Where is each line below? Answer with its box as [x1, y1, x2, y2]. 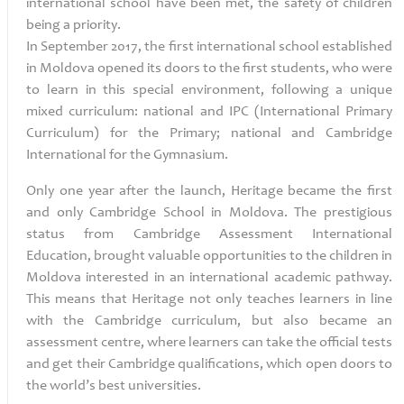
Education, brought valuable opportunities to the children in [26, 249, 392, 263]
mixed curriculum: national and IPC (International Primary [26, 105, 392, 119]
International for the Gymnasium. [26, 148, 228, 162]
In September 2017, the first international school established [26, 40, 392, 54]
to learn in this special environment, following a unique [26, 83, 392, 97]
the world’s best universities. [26, 379, 201, 393]
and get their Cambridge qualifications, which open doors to [26, 357, 392, 372]
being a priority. [26, 18, 121, 32]
